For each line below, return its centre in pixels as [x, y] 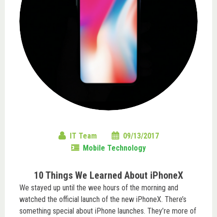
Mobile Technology [114, 148]
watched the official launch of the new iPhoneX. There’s [103, 199]
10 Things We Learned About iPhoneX [108, 175]
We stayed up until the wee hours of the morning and [99, 187]
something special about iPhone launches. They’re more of [108, 211]
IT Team [83, 136]
